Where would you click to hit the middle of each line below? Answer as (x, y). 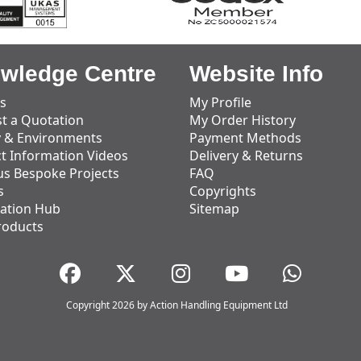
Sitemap (215, 209)
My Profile (221, 102)
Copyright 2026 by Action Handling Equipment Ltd (176, 305)
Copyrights (223, 191)
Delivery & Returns (247, 156)
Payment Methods (246, 138)
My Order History (243, 120)
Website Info (257, 74)
